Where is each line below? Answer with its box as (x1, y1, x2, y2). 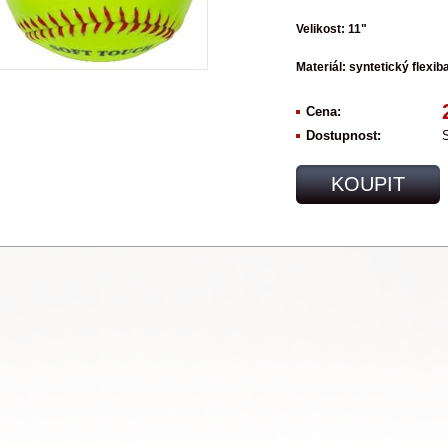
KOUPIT (330, 173, 405, 196)
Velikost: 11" (295, 21, 367, 36)
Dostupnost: (305, 128, 381, 144)
